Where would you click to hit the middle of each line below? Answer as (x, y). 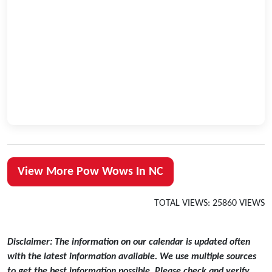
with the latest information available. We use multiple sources (132, 257)
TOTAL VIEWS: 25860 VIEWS (209, 203)
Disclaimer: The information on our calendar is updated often (129, 242)
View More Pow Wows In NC (90, 172)
